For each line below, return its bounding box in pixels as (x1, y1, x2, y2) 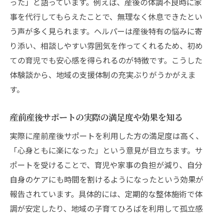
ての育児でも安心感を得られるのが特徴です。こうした (10, 54, 202, 66)
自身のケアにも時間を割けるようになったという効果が (10, 173, 203, 185)
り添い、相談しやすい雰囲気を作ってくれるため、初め (10, 39, 203, 51)
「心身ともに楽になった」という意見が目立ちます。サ (10, 144, 202, 156)
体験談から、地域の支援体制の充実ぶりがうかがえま (10, 68, 196, 80)
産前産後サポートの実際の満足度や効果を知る (10, 111, 183, 123)
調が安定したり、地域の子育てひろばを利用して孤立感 (10, 202, 203, 214)
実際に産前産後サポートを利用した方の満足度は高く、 (10, 129, 203, 141)
